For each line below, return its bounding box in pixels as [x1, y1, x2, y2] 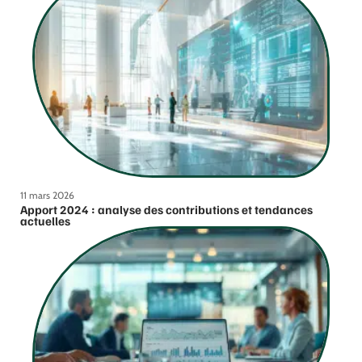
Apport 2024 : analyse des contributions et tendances [20, 202, 313, 217]
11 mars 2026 [20, 189, 74, 202]
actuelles [20, 213, 70, 229]
